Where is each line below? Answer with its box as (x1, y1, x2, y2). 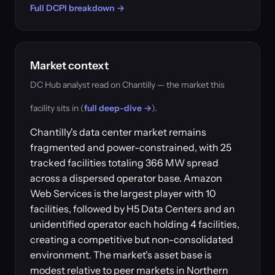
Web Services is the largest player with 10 (30, 187, 216, 199)
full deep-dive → (84, 103, 152, 114)
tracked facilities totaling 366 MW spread (30, 157, 219, 169)
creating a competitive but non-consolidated (30, 233, 233, 246)
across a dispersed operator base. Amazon (30, 172, 222, 184)
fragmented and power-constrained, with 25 (30, 141, 231, 153)
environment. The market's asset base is (30, 249, 212, 261)
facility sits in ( (30, 103, 84, 114)
